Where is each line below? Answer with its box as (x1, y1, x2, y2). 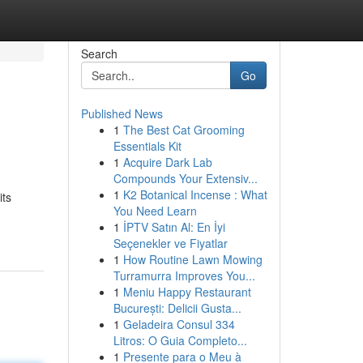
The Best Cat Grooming (122, 122, 245, 138)
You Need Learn (113, 203, 197, 219)
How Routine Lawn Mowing (122, 251, 263, 267)
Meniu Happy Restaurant (122, 284, 251, 300)
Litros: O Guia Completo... (113, 332, 247, 348)
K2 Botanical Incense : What (122, 186, 267, 203)
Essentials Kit (113, 138, 181, 154)
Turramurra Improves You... (113, 267, 255, 284)
